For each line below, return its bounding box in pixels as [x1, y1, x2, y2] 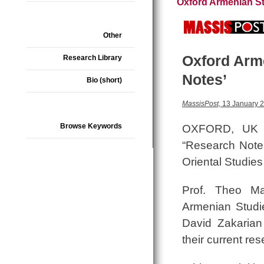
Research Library [63, 54, 122, 62]
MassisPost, [182, 100, 220, 108]
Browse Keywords [60, 122, 122, 130]
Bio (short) [87, 76, 122, 84]
